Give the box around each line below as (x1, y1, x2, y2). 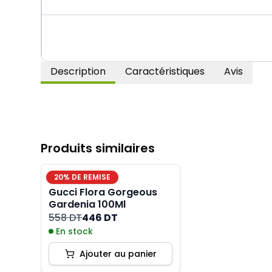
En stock (56, 225, 93, 237)
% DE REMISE (63, 172, 111, 182)
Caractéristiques (125, 64, 205, 78)
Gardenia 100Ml (49, 197, 126, 211)
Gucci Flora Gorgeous (49, 185, 158, 199)
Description (50, 64, 106, 78)
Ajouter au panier (79, 248, 157, 260)
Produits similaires (41, 140, 155, 157)
